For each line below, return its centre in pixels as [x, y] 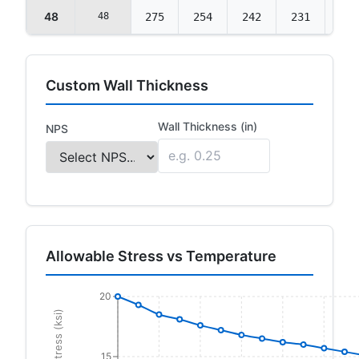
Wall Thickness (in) [208, 126]
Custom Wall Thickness [127, 85]
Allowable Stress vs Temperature [161, 256]
